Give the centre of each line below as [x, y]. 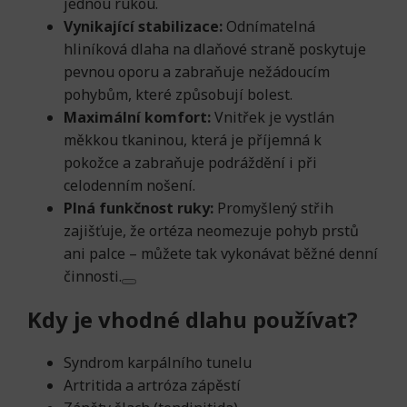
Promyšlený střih [273, 208]
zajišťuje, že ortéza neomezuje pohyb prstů [211, 231]
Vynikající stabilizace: [143, 26]
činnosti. [93, 276]
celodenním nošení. [129, 185]
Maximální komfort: [137, 117]
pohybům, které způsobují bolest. [178, 94]
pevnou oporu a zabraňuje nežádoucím [197, 72]
